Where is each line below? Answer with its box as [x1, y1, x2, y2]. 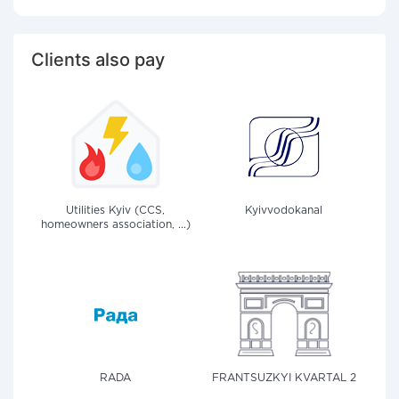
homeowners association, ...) [40, 220, 191, 230]
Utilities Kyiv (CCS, [66, 206, 165, 216]
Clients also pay [31, 49, 165, 70]
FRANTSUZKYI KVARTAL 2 [211, 373, 356, 383]
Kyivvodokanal [245, 206, 322, 216]
